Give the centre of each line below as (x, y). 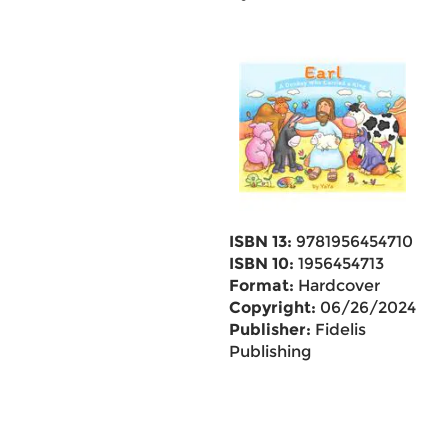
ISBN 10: (261, 263)
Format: (261, 285)
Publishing (269, 351)
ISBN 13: (260, 241)
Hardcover (336, 285)
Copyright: (272, 307)
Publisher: (269, 329)
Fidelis (338, 329)
